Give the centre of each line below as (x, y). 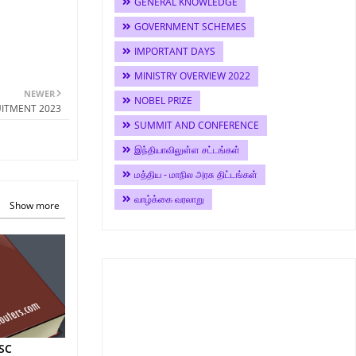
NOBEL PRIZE (163, 101)
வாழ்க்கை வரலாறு (169, 199)
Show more (35, 205)
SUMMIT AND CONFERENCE (197, 125)
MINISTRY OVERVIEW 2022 (192, 76)
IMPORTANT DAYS (175, 51)
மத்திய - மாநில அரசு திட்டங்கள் (196, 174)
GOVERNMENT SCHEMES (190, 27)
